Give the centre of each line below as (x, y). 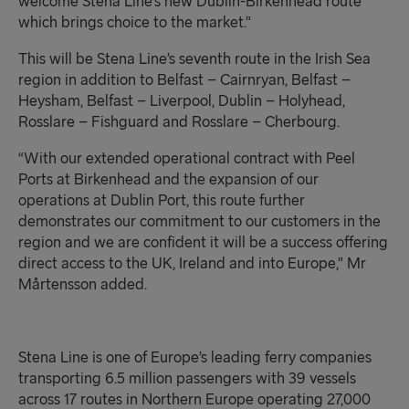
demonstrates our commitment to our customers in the (199, 222)
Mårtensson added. (83, 285)
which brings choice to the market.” (135, 23)
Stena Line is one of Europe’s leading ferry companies (195, 358)
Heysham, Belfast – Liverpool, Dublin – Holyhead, (182, 101)
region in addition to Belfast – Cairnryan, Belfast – (184, 80)
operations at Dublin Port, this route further (162, 201)
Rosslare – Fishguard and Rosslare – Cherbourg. (179, 122)
